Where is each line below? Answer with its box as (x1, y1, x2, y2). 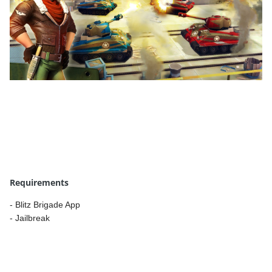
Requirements (10, 176, 69, 188)
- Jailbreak (10, 212, 50, 223)
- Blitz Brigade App (10, 199, 80, 209)
